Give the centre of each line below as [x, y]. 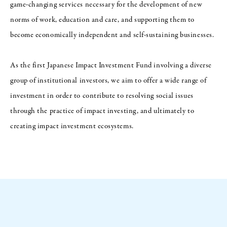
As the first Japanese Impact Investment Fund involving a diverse [111, 66]
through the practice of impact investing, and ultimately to [102, 111]
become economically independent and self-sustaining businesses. [112, 35]
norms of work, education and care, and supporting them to [103, 20]
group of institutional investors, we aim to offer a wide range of [108, 81]
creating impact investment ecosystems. [72, 126]
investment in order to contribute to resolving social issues [102, 96]
